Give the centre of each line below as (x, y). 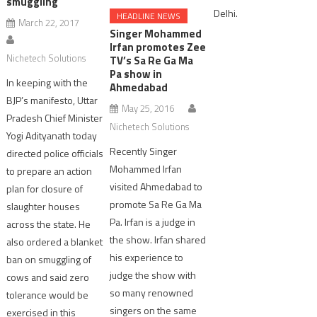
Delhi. (225, 13)
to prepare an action (50, 171)
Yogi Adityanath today (52, 136)
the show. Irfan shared (158, 239)
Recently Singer (144, 151)
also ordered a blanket (55, 242)
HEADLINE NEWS (149, 16)
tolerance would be (48, 295)
